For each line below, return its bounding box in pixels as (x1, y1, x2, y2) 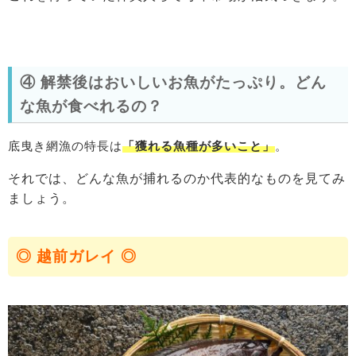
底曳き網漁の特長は (8, 138, 122, 153)
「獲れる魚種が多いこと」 (122, 138, 275, 153)
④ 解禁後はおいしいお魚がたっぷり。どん (20, 73, 327, 91)
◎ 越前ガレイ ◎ (16, 247, 137, 265)
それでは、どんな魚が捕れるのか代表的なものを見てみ (8, 171, 346, 185)
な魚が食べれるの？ (20, 97, 163, 114)
